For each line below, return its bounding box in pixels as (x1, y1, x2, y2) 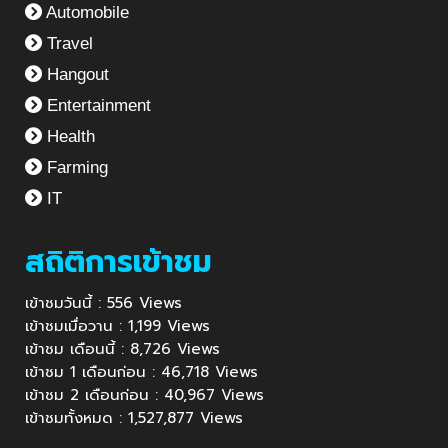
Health (42, 126, 95, 146)
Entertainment (42, 95, 151, 115)
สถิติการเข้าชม (25, 238, 212, 285)
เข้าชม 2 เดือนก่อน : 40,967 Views (25, 383, 264, 406)
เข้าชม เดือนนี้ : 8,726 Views (25, 337, 220, 360)
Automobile (42, 2, 129, 22)
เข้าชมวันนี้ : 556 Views (25, 291, 182, 314)
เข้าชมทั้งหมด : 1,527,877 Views (25, 406, 243, 429)
